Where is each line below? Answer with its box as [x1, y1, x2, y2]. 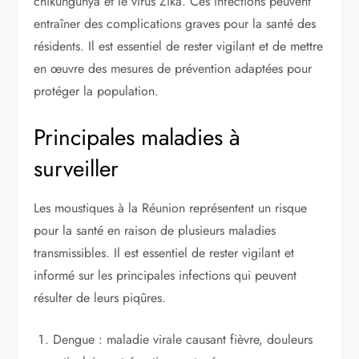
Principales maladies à [34, 120, 241, 154]
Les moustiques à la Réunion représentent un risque [34, 198, 308, 217]
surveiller [34, 151, 119, 185]
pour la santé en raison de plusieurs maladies [34, 220, 276, 240]
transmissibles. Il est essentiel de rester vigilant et [34, 243, 295, 262]
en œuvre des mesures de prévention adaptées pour [34, 58, 313, 78]
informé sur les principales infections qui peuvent [34, 265, 297, 284]
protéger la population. [34, 81, 159, 100]
